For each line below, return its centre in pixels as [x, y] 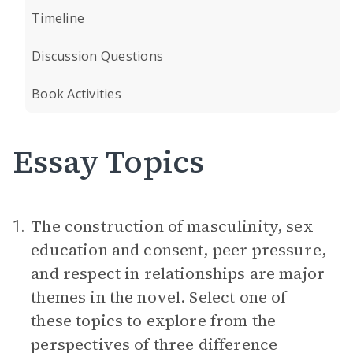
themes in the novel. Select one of [159, 297]
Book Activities [76, 94]
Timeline [58, 18]
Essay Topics [108, 162]
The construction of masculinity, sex [172, 226]
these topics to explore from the [154, 321]
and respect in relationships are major [178, 273]
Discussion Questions [97, 56]
